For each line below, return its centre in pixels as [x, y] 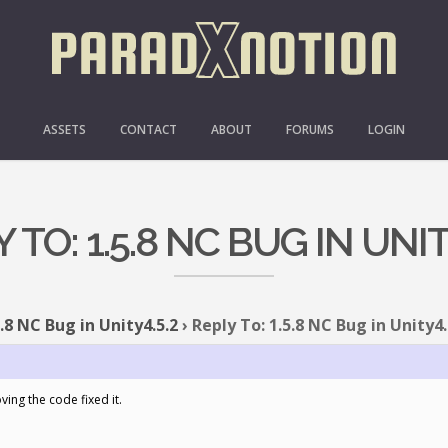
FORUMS [310, 129]
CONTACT [148, 129]
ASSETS [64, 129]
